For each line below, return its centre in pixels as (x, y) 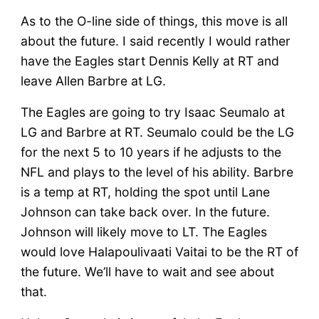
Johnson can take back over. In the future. (145, 211)
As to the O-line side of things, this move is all (154, 21)
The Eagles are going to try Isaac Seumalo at (152, 112)
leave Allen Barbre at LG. (93, 80)
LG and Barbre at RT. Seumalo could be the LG (157, 132)
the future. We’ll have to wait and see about (147, 271)
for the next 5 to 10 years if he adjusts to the (151, 152)
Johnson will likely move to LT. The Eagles (143, 231)
